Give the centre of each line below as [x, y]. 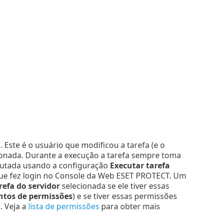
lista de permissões [64, 207]
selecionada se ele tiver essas [114, 186]
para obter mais [129, 207]
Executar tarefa [140, 166]
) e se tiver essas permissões [125, 196]
